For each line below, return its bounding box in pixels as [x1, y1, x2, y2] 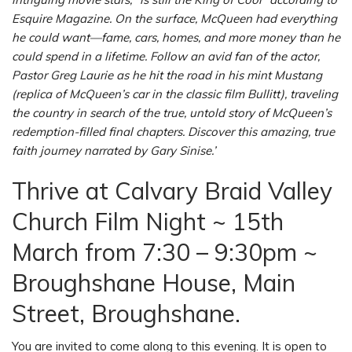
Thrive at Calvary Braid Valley [12, 175, 332, 206]
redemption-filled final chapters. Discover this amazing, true [12, 123, 335, 139]
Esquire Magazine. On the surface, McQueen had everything [12, 10, 337, 26]
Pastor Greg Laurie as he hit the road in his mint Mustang [12, 67, 322, 82]
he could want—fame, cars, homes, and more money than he [12, 29, 340, 45]
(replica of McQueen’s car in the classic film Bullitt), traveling [12, 86, 338, 101]
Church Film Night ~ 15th [12, 206, 284, 236]
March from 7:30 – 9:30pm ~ [12, 236, 317, 267]
